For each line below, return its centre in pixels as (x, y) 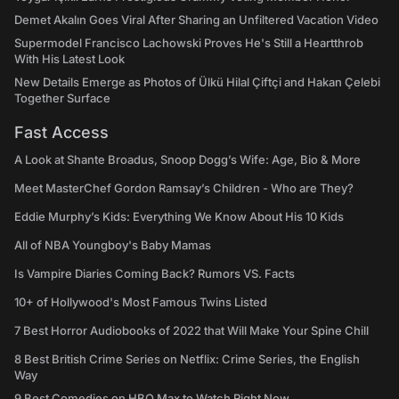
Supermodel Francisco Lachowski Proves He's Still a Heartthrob (189, 42)
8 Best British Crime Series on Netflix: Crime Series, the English (187, 358)
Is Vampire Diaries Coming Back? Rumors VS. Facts (155, 273)
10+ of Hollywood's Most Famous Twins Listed (141, 301)
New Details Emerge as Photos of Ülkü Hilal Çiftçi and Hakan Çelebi (197, 81)
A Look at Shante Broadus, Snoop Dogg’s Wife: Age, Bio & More (187, 159)
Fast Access (61, 132)
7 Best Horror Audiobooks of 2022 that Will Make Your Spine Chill (191, 330)
